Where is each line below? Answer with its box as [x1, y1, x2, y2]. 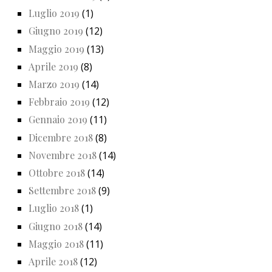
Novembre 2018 [29, 148, 97, 161]
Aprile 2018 [29, 254, 78, 268]
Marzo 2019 [29, 78, 80, 91]
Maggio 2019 [29, 42, 84, 55]
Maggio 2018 [29, 237, 84, 250]
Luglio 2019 [29, 7, 80, 20]
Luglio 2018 [29, 202, 79, 215]
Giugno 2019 [29, 24, 83, 38]
